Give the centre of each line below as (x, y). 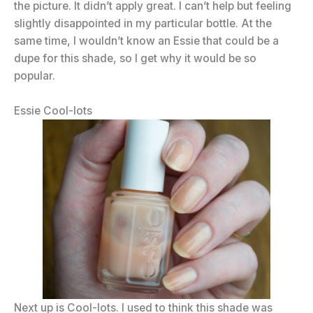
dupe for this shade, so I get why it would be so (135, 59)
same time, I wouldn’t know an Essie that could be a (146, 41)
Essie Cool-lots (53, 111)
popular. (35, 76)
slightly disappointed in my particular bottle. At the (143, 24)
